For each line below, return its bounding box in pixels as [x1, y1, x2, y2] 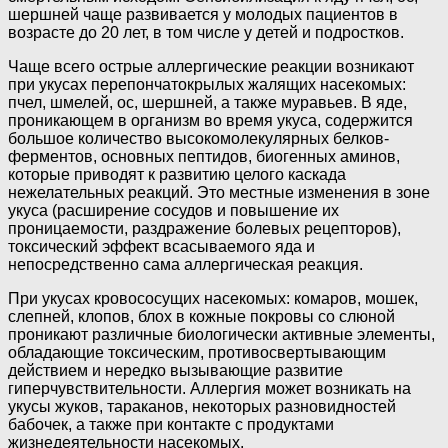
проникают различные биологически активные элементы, [8, 326, 435, 344]
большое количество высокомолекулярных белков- [8, 130, 389, 148]
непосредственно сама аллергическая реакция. [8, 256, 363, 274]
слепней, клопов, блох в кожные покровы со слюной [8, 308, 395, 326]
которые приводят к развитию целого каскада [8, 166, 346, 184]
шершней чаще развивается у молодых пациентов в [8, 6, 398, 24]
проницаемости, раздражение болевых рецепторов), [8, 220, 401, 238]
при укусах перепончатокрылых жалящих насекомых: [8, 76, 406, 94]
